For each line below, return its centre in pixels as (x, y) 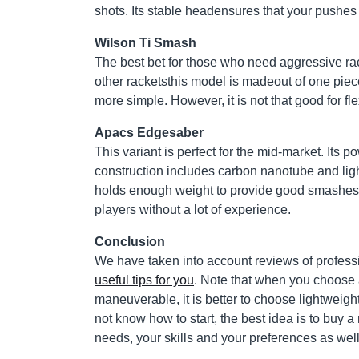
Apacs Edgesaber (149, 133)
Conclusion (130, 242)
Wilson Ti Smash (147, 43)
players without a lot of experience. (193, 210)
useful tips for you (144, 280)
